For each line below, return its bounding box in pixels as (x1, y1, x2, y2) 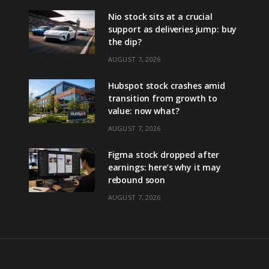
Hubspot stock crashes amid (107, 79, 226, 91)
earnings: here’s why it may (107, 161, 221, 173)
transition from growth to (107, 92, 218, 104)
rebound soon (107, 174, 165, 186)
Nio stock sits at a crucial (107, 10, 213, 22)
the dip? (107, 35, 142, 47)
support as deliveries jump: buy (107, 23, 237, 35)
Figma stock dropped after (107, 148, 220, 160)
